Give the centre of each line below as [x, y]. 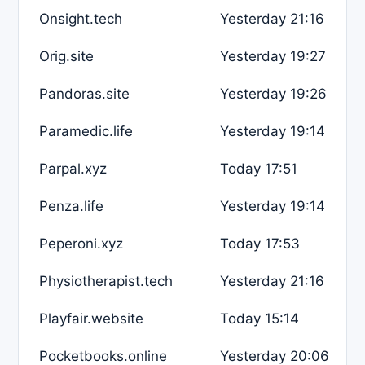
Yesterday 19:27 [273, 56]
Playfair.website [91, 318]
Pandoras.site [84, 93]
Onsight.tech [81, 18]
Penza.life [71, 206]
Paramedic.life [86, 131]
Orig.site [66, 56]
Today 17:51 [259, 168]
